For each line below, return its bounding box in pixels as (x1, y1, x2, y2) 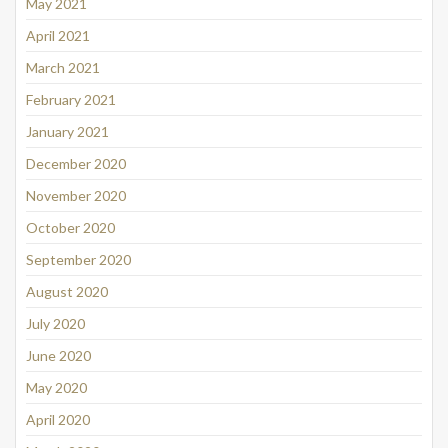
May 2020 (26, 378, 87, 396)
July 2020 (26, 314, 85, 332)
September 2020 (26, 250, 131, 268)
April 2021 (26, 26, 90, 44)
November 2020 (26, 186, 126, 204)
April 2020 (26, 410, 90, 428)
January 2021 (26, 122, 109, 140)
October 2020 (26, 218, 115, 236)
